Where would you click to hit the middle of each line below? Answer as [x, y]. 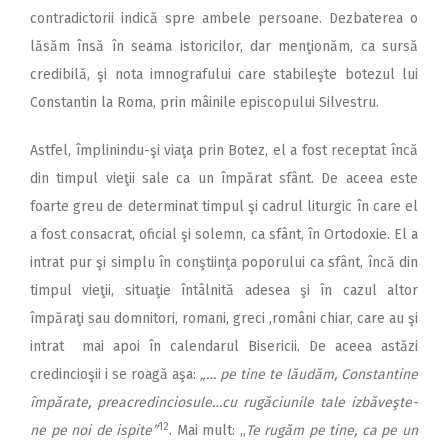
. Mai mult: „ [207, 431]
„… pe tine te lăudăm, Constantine [309, 375]
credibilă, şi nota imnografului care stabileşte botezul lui [224, 75]
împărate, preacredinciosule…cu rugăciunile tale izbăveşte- [224, 403]
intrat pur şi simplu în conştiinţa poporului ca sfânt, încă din [224, 263]
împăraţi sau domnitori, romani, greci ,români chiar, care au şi [224, 319]
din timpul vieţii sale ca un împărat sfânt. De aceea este [224, 179]
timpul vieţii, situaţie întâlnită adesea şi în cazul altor [224, 291]
